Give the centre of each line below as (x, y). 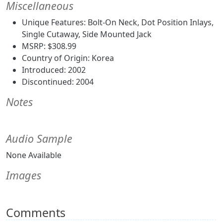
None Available (34, 155)
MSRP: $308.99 (49, 46)
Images (24, 175)
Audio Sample (39, 139)
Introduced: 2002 (54, 70)
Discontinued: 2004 (58, 82)
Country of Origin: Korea (68, 58)
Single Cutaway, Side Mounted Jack (87, 34)
